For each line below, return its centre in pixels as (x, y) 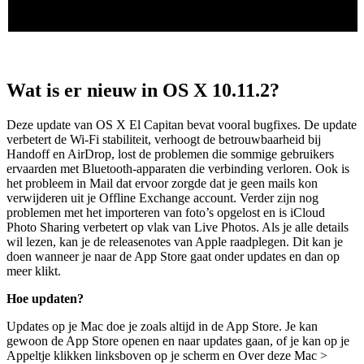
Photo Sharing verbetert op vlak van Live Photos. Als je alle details (178, 227)
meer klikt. (34, 271)
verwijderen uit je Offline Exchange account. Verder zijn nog (162, 198)
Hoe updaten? (45, 299)
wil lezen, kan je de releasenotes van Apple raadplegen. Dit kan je (175, 242)
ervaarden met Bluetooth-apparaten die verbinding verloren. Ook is (178, 169)
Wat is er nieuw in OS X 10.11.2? (143, 91)
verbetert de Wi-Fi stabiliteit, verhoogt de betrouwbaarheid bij (164, 140)
